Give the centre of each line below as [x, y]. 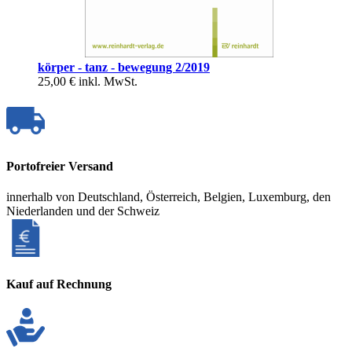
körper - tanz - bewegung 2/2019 [124, 67]
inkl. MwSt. [108, 81]
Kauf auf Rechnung [59, 284]
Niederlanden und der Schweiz [83, 211]
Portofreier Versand [60, 167]
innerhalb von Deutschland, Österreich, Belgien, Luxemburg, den [169, 197]
